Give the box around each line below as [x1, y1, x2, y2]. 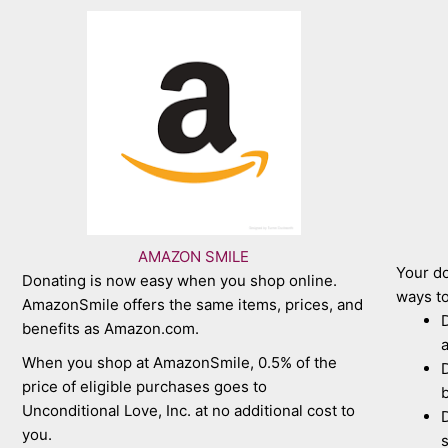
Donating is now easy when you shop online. [22, 270, 342, 290]
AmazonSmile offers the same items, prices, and [22, 294, 364, 314]
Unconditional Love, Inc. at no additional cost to [22, 400, 356, 420]
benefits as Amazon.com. [22, 318, 200, 338]
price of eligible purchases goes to [22, 376, 268, 396]
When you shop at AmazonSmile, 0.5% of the [22, 352, 338, 372]
